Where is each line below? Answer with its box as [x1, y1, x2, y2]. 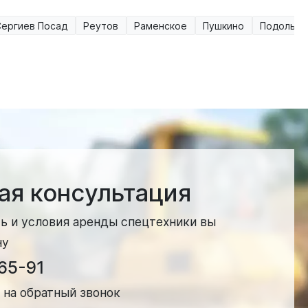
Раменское [134, 19, 187, 32]
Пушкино [203, 19, 244, 32]
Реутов [83, 19, 118, 32]
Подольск [260, 19, 306, 32]
